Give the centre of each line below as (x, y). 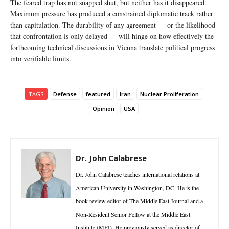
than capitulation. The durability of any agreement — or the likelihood (113, 25)
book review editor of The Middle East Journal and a (139, 201)
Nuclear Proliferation (169, 94)
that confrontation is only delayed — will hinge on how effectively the (112, 36)
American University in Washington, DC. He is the (137, 187)
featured (98, 94)
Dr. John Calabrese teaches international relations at (138, 174)
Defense (65, 94)
